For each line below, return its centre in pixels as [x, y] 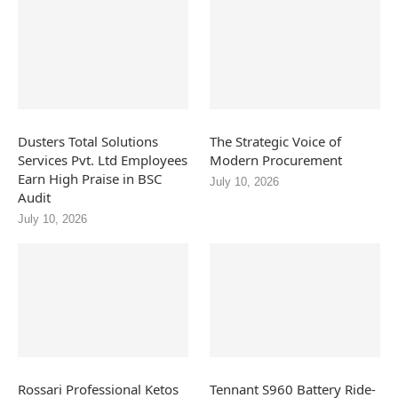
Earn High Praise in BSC [90, 179]
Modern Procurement [276, 160]
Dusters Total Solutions [88, 142]
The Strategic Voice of [276, 142]
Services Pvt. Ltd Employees [103, 160]
